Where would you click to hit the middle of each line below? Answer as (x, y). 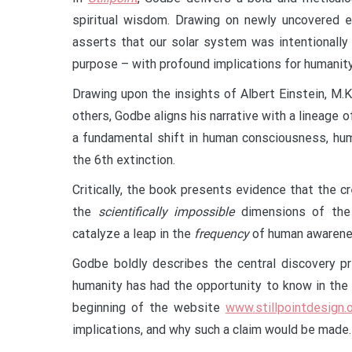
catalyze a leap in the (133, 234)
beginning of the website (149, 308)
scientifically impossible (166, 212)
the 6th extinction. (124, 160)
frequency (223, 234)
